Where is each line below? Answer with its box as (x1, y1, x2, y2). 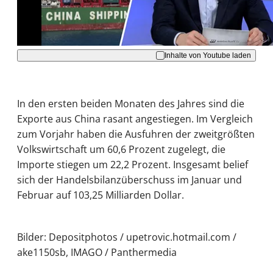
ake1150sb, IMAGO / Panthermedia (17, 246, 177, 260)
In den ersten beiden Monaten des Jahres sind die (17, 97, 244, 111)
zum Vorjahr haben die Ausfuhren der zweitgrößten (17, 127, 255, 141)
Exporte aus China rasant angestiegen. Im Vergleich (17, 112, 253, 126)
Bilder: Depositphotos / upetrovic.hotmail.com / (17, 230, 236, 244)
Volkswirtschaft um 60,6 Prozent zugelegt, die (17, 143, 225, 157)
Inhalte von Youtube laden (165, 51, 251, 60)
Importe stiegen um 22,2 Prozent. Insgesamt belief (17, 158, 248, 172)
